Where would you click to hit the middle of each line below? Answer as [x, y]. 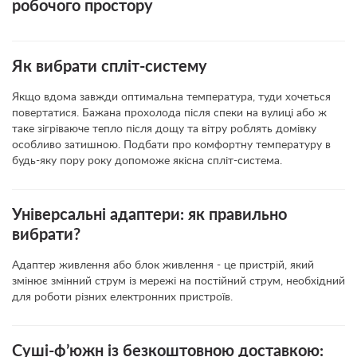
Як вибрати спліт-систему [110, 67]
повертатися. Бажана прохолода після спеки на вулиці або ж [169, 113]
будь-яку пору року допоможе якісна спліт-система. [147, 161]
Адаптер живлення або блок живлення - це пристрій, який [163, 265]
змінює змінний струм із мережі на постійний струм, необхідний [178, 281]
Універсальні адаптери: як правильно [149, 215]
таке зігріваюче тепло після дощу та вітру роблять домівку [164, 129]
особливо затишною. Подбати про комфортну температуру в [171, 145]
